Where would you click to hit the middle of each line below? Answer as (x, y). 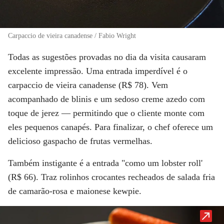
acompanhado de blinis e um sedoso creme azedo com (106, 99)
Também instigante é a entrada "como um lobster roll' (105, 163)
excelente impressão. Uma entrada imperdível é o (98, 71)
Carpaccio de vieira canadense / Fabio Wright (72, 35)
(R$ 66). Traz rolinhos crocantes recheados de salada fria (111, 177)
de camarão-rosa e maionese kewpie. (75, 191)
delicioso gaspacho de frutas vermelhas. (80, 141)
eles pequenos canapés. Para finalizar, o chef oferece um (110, 127)
